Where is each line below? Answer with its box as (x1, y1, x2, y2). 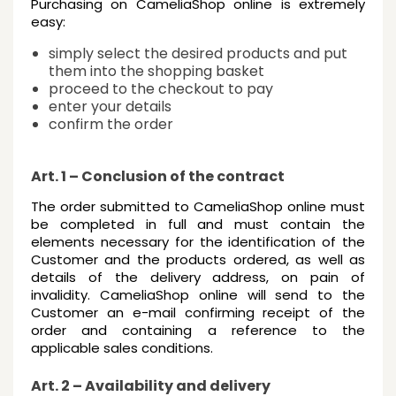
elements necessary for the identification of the (31, 232, 365, 251)
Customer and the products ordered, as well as (31, 250, 365, 269)
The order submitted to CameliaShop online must (31, 197, 365, 216)
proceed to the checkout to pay (49, 79, 273, 99)
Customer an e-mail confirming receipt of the (31, 303, 365, 322)
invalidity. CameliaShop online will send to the (31, 286, 365, 304)
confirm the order (49, 114, 173, 134)
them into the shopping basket (49, 61, 264, 81)
